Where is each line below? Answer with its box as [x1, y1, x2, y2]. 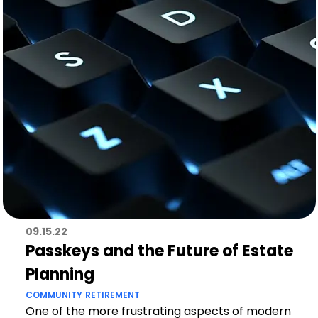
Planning [25, 263, 94, 285]
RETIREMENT [84, 289, 140, 301]
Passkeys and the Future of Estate [25, 240, 293, 262]
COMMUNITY [25, 289, 82, 301]
